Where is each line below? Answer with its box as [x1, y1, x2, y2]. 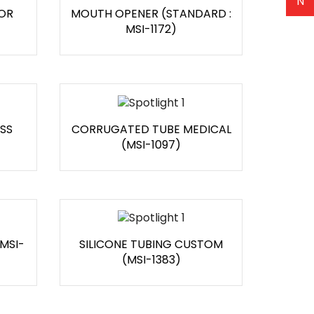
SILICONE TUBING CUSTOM [79, 236, 223, 253]
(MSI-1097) [121, 136, 181, 153]
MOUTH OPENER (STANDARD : [71, 6, 231, 22]
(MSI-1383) [121, 252, 181, 268]
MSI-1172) [125, 21, 177, 38]
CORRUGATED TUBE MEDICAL [71, 121, 231, 137]
